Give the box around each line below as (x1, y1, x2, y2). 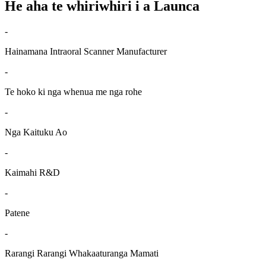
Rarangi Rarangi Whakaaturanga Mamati (5, 248, 159, 259)
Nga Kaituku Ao (5, 127, 67, 138)
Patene (5, 208, 30, 218)
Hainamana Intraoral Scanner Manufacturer (5, 46, 167, 57)
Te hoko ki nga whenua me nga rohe (5, 87, 142, 97)
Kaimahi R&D (5, 167, 60, 178)
